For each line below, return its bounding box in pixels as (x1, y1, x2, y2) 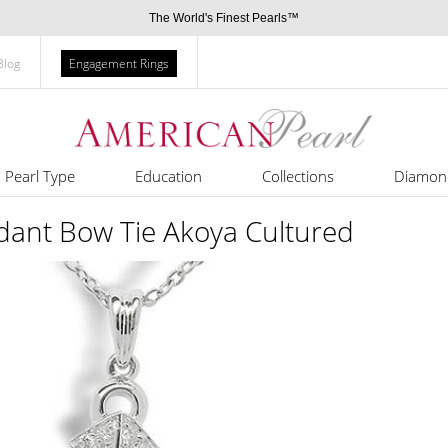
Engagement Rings (69, 55, 169, 72)
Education (134, 166, 202, 186)
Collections (261, 166, 334, 186)
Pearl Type (4, 166, 75, 186)
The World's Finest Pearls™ (149, 11, 299, 25)
